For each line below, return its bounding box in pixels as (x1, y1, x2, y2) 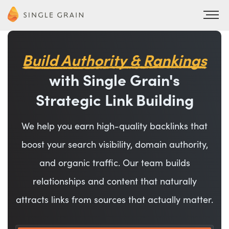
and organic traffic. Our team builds (39, 158, 190, 169)
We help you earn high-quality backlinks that (21, 121, 208, 132)
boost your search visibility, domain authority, (21, 140, 208, 150)
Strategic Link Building (35, 92, 194, 110)
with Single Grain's (49, 72, 180, 90)
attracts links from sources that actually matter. (16, 195, 213, 205)
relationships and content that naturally (32, 176, 197, 187)
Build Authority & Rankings (22, 52, 207, 70)
